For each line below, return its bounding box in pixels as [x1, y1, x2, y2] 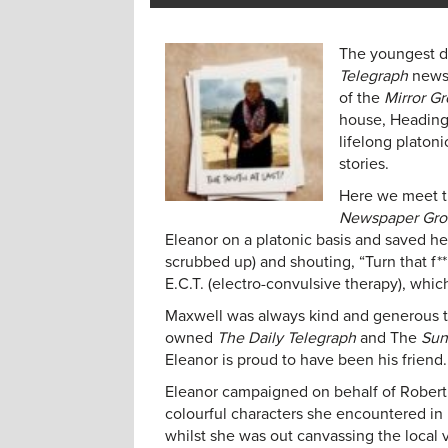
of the [339, 88, 385, 108]
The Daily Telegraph [217, 328, 361, 348]
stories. [339, 154, 390, 174]
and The [360, 328, 422, 348]
